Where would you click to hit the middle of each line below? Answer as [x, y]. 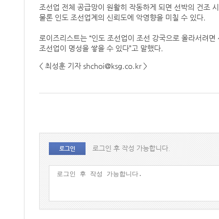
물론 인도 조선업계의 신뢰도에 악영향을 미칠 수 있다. [123, 18]
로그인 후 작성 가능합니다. [131, 148]
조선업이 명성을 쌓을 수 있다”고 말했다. [102, 48]
